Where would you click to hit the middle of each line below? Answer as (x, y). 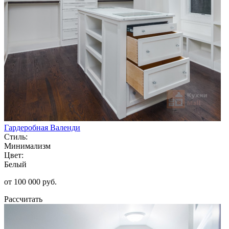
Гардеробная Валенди (42, 127)
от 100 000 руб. (30, 181)
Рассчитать (23, 199)
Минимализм (27, 146)
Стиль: (16, 136)
